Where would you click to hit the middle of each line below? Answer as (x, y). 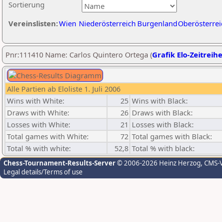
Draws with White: (38, 112)
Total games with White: (48, 136)
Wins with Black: (160, 101)
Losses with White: (39, 124)
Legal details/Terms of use (43, 172)
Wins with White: (36, 101)
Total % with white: (39, 148)
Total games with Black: (172, 136)
